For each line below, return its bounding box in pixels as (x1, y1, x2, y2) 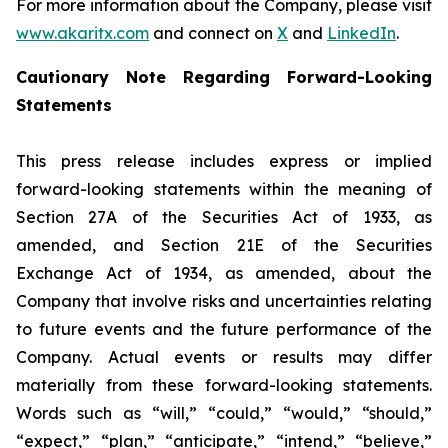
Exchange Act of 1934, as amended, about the (16, 263, 432, 283)
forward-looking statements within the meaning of (16, 179, 432, 199)
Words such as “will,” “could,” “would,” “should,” (16, 403, 432, 423)
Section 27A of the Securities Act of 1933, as (16, 207, 432, 227)
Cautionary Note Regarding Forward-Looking (16, 67, 432, 87)
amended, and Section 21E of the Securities (16, 235, 432, 255)
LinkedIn (327, 23, 396, 43)
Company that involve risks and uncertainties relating (16, 291, 432, 311)
